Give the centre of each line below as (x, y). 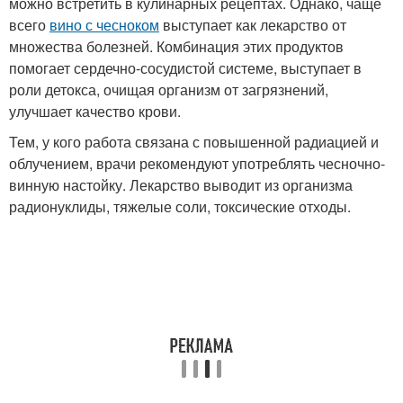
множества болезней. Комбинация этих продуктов (176, 46)
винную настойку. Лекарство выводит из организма (181, 184)
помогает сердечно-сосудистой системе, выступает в (185, 67)
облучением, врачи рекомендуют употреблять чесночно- (197, 163)
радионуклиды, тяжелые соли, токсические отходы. (180, 206)
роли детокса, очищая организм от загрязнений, (169, 89)
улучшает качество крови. (95, 111)
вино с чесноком (104, 24)
